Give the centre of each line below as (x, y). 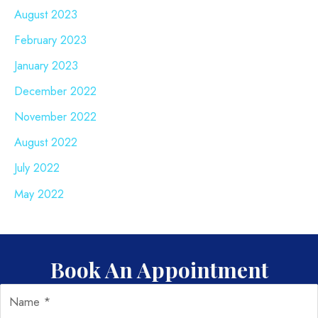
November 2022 (55, 117)
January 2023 (46, 66)
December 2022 (55, 91)
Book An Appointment (159, 269)
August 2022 (46, 142)
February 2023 (50, 39)
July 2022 (37, 168)
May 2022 (39, 193)
